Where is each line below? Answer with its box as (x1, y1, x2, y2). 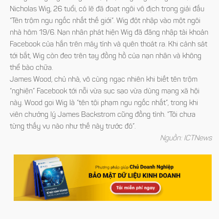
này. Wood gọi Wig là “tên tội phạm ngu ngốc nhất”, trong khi (10, 100, 198, 107)
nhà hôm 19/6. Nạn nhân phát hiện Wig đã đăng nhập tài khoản (10, 29, 208, 37)
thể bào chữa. (10, 65, 53, 72)
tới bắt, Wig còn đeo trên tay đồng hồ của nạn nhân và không (10, 53, 201, 60)
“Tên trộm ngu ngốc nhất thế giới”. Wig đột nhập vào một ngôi (10, 18, 200, 25)
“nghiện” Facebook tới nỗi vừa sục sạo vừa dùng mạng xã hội (10, 88, 199, 95)
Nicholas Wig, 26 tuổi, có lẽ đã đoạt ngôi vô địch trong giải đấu (10, 6, 204, 13)
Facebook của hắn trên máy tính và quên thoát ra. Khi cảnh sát (10, 41, 207, 48)
